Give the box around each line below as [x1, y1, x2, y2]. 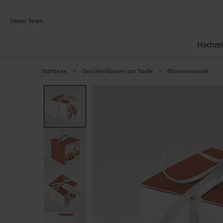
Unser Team [10, 17, 43, 24]
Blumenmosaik [167, 67, 209, 75]
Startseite [41, 67, 67, 75]
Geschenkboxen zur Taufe [82, 67, 153, 75]
